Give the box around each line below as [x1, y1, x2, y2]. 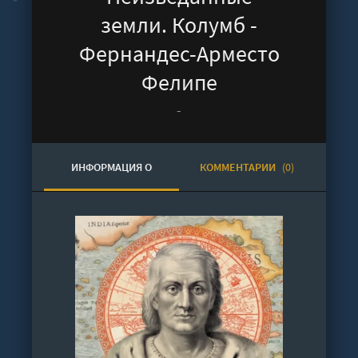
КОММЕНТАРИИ [199, 160, 278, 174]
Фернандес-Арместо [78, 39, 280, 68]
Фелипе [141, 68, 217, 97]
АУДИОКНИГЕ [78, 208, 145, 222]
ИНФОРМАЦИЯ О [71, 160, 152, 174]
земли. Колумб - [101, 10, 257, 39]
